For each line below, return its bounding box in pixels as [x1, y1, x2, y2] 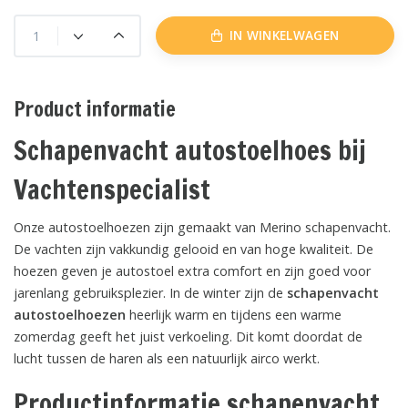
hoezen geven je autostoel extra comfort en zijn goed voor [14, 261, 371, 280]
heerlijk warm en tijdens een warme [126, 305, 342, 323]
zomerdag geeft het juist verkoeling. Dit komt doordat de [14, 327, 362, 345]
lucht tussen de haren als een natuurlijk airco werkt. [14, 349, 323, 367]
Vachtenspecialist [14, 170, 210, 208]
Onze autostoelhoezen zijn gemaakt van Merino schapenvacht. [14, 218, 391, 236]
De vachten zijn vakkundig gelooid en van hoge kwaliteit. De [14, 240, 373, 258]
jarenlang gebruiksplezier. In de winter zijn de [14, 283, 287, 301]
